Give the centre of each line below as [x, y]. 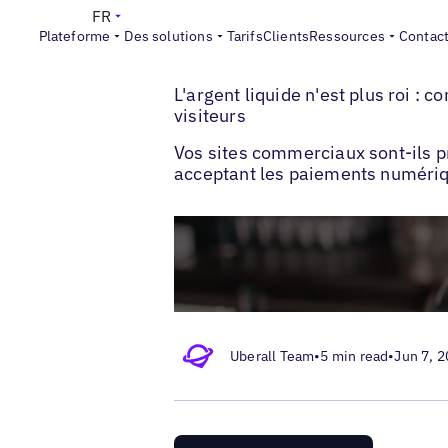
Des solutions [168, 36]
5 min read [354, 355]
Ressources [347, 36]
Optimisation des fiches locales [327, 47]
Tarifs [244, 36]
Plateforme [74, 36]
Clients [286, 36]
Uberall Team [272, 355]
